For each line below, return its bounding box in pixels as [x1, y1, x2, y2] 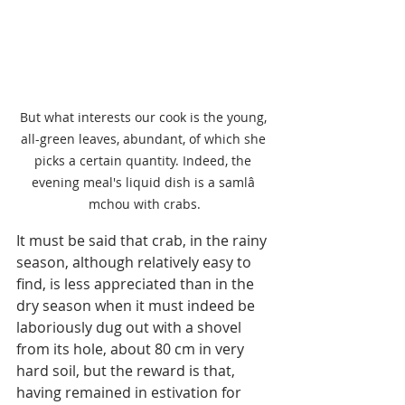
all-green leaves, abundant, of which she [20, 129, 269, 147]
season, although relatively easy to [16, 251, 255, 272]
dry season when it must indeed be [16, 295, 259, 316]
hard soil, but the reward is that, [16, 360, 239, 381]
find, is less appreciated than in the [16, 273, 258, 294]
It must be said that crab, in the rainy [16, 230, 270, 250]
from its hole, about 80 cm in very [16, 338, 248, 359]
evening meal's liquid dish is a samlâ [31, 173, 259, 191]
